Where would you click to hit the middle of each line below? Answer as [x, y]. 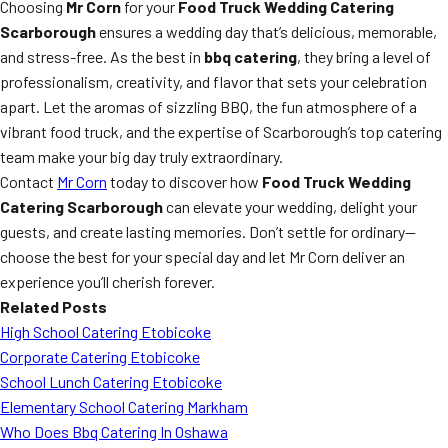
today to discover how [184, 181]
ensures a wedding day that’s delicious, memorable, [266, 31]
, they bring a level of [364, 56]
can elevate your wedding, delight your [290, 206]
